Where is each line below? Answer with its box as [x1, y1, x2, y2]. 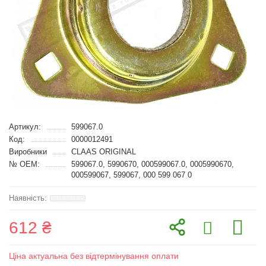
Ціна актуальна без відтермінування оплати [9, 251, 179, 261]
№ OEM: [9, 160, 40, 169]
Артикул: [9, 122, 41, 131]
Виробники [9, 147, 47, 156]
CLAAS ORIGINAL [71, 147, 136, 156]
